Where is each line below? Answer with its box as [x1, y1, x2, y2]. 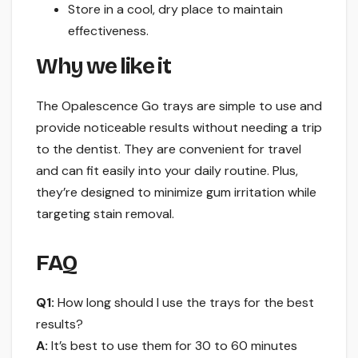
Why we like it [36, 52, 171, 80]
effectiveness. [68, 22, 149, 40]
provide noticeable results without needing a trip [36, 118, 322, 136]
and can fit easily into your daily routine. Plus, [36, 161, 298, 179]
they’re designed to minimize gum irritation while [36, 183, 316, 201]
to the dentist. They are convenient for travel [36, 140, 301, 157]
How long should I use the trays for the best [54, 293, 314, 311]
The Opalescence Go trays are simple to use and [36, 97, 322, 114]
